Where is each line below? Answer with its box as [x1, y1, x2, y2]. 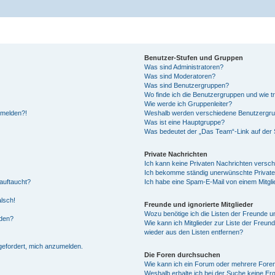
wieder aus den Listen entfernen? [144, 228, 244, 236]
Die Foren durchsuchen [144, 250, 221, 258]
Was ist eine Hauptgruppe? [144, 118, 225, 126]
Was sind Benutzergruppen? [144, 81, 230, 89]
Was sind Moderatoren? [144, 72, 216, 80]
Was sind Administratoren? [144, 63, 224, 71]
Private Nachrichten [144, 150, 208, 158]
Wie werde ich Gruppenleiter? [144, 99, 233, 107]
